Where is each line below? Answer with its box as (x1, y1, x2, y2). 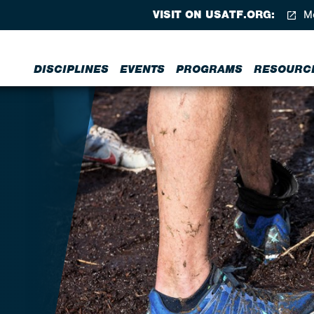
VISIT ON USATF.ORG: (153, 8, 275, 22)
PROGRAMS (176, 62, 243, 76)
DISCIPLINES (34, 62, 109, 76)
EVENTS (120, 62, 165, 76)
